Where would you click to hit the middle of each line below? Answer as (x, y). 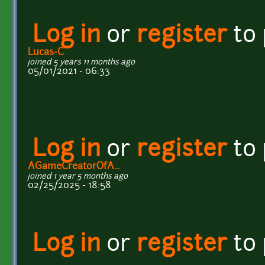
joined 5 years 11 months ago (81, 62)
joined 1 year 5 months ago (78, 176)
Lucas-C (46, 52)
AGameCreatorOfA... (74, 167)
